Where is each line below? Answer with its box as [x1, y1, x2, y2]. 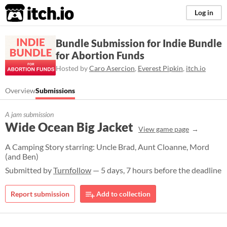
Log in [195, 8, 213, 17]
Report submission [11, 190, 69, 198]
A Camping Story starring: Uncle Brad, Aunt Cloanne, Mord [5, 142, 209, 152]
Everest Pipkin [138, 63, 183, 72]
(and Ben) [5, 152, 39, 161]
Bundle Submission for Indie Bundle [56, 36, 222, 49]
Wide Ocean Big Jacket [5, 120, 133, 134]
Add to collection [95, 190, 150, 198]
